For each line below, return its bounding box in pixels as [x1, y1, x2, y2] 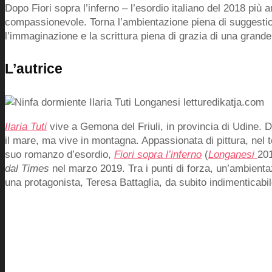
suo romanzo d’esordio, [5, 149, 114, 161]
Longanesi [208, 149, 254, 161]
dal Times [5, 163, 52, 175]
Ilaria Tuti [5, 121, 47, 133]
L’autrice [5, 61, 63, 77]
